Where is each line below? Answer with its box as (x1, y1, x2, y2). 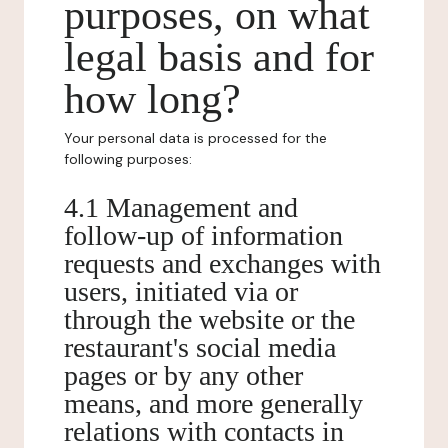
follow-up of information (64, 220, 343, 251)
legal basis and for (64, 34, 374, 80)
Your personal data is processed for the (64, 129, 327, 147)
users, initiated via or (64, 276, 298, 307)
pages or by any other (64, 360, 303, 391)
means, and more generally (64, 388, 363, 419)
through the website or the (64, 304, 355, 335)
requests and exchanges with (64, 248, 381, 279)
